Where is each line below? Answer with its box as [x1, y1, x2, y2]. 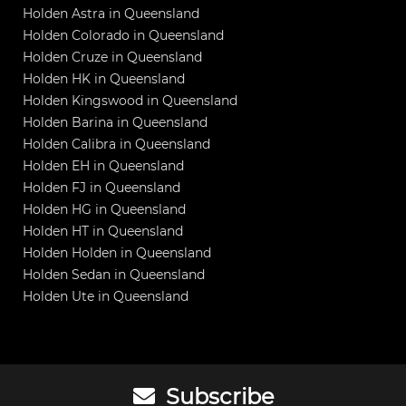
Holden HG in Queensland [23, 201, 186, 218]
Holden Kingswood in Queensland [23, 92, 237, 110]
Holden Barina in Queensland [23, 114, 208, 131]
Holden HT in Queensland [23, 223, 183, 240]
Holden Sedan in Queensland [23, 266, 205, 284]
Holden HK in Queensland [23, 71, 185, 88]
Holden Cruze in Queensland [23, 49, 202, 66]
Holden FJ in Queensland [23, 179, 180, 197]
